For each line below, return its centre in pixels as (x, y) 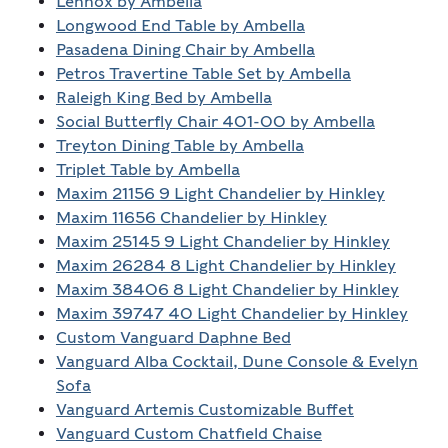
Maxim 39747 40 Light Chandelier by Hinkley (231, 314)
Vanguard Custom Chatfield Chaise (188, 434)
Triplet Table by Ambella (147, 170)
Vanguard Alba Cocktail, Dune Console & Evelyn (236, 362)
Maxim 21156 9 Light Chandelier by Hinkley (220, 194)
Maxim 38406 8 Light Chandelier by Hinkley (227, 290)
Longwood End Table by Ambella (180, 26)
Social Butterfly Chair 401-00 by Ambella (215, 122)
